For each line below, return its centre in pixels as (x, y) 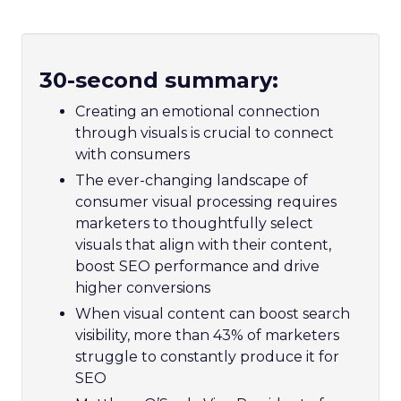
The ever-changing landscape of (192, 180)
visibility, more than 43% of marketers (207, 335)
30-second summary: (159, 80)
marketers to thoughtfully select (194, 223)
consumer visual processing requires (206, 201)
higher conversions (143, 287)
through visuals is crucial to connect (205, 132)
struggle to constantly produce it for (207, 356)
